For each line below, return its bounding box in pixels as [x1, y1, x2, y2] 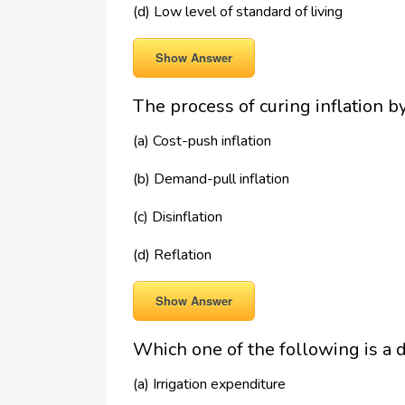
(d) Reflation [133, 245, 212, 266]
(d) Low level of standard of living [133, 2, 343, 23]
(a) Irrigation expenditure [133, 374, 286, 395]
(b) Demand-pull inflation [133, 169, 289, 190]
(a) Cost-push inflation [133, 131, 271, 152]
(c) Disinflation [133, 207, 222, 228]
